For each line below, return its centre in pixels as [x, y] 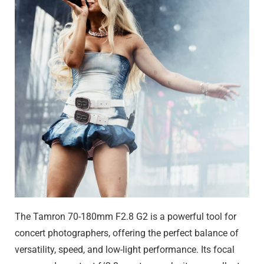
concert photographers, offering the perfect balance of [127, 233]
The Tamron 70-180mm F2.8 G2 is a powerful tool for [126, 217]
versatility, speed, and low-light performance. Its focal [125, 250]
